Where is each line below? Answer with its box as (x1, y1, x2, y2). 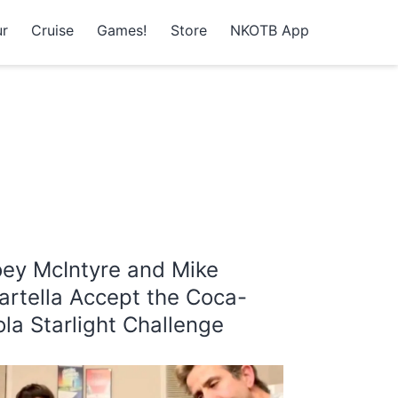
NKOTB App (230, 20, 309, 39)
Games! (97, 20, 147, 39)
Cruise (30, 20, 74, 39)
